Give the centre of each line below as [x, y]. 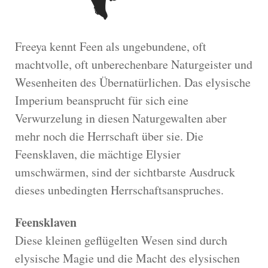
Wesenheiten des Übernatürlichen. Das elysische [133, 82]
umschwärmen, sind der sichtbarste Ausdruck [125, 172]
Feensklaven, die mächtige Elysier [98, 154]
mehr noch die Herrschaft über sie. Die [109, 136]
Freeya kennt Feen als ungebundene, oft [111, 46]
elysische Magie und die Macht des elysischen [127, 258]
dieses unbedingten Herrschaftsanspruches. [119, 190]
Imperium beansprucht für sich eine [102, 100]
